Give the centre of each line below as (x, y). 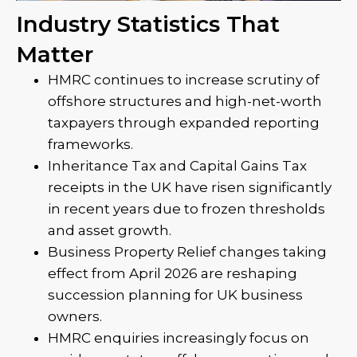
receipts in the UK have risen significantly (190, 187)
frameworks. (90, 144)
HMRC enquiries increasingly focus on (178, 338)
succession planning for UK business (175, 295)
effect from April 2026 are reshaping (173, 273)
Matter (55, 54)
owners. (75, 316)
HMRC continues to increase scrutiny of (184, 80)
